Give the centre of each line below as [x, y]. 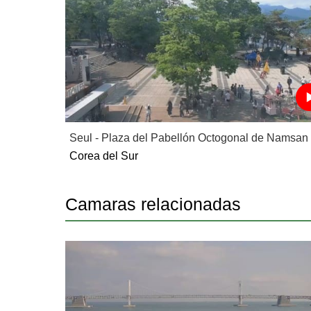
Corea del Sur [104, 155]
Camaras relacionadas [153, 204]
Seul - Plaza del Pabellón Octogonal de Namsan [189, 137]
